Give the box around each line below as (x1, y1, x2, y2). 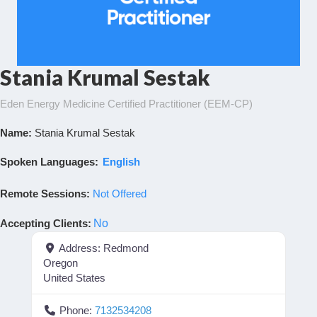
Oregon (43, 256, 78, 269)
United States (43, 271, 105, 284)
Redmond (103, 241, 149, 254)
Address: (58, 241, 103, 254)
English (103, 155, 140, 168)
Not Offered (93, 187, 146, 200)
